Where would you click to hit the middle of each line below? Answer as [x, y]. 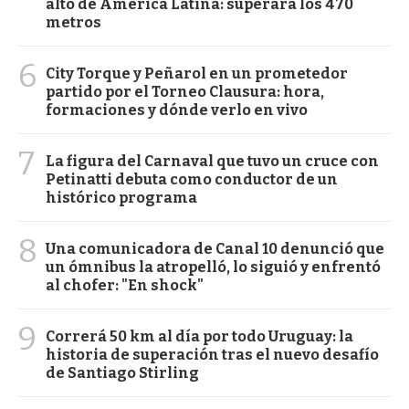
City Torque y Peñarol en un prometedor [197, 74]
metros [73, 23]
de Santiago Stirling [122, 373]
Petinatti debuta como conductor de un [192, 180]
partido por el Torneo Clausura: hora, [185, 92]
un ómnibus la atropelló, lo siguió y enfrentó [213, 267]
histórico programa [121, 198]
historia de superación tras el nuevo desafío [212, 355]
